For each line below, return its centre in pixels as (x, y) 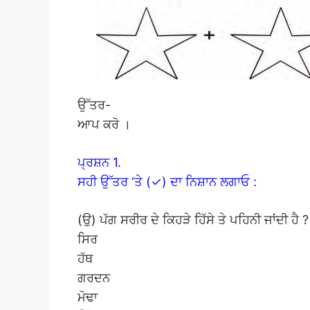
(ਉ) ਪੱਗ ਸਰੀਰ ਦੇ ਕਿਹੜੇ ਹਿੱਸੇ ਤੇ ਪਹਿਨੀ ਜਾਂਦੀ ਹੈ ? (193, 219)
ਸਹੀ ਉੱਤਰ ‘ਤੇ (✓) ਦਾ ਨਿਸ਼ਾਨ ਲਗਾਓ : (167, 181)
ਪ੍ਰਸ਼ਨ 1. (99, 162)
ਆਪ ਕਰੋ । (104, 124)
